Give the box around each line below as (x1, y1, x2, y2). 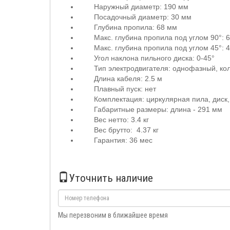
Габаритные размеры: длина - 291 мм (94, 105, 222, 113)
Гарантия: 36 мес (94, 136, 152, 144)
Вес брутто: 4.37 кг (94, 126, 159, 134)
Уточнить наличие (69, 172, 153, 184)
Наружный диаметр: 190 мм (94, 3, 188, 11)
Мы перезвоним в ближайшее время (58, 211, 168, 219)
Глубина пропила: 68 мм (94, 23, 177, 31)
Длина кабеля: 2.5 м (94, 74, 162, 83)
